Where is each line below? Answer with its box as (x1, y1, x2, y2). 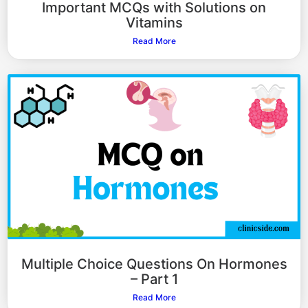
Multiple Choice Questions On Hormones (21, 255, 287, 272)
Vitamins (125, 14, 183, 31)
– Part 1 (130, 270, 178, 287)
